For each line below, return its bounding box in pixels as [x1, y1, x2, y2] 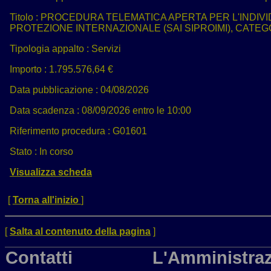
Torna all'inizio [12, 194, 81, 205]
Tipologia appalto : [9, 44, 91, 54]
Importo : [9, 64, 49, 75]
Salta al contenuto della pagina [10, 226, 151, 237]
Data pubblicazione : [9, 85, 100, 96]
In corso [39, 146, 73, 157]
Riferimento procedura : [9, 126, 110, 137]
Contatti [5, 247, 82, 267]
